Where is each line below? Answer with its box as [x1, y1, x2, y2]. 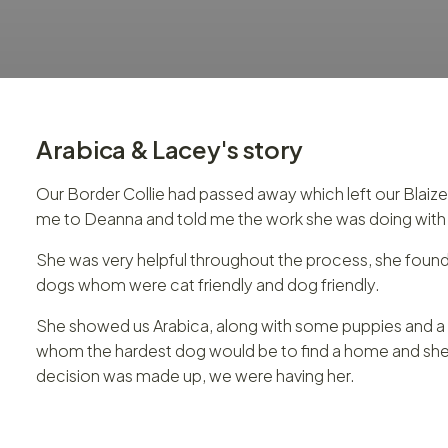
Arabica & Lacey [36, 133, 221, 164]
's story [220, 133, 304, 164]
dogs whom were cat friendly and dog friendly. [36, 273, 380, 295]
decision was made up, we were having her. [36, 364, 355, 386]
